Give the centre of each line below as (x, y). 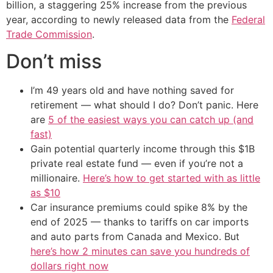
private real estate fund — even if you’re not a (137, 163)
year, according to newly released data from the (119, 19)
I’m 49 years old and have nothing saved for (132, 90)
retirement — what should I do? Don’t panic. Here (144, 105)
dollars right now (69, 265)
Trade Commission (49, 34)
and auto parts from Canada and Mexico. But (135, 236)
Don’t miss (54, 61)
